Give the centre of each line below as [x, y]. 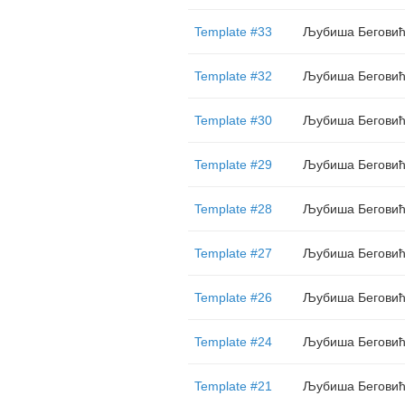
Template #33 [233, 32]
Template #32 [233, 76]
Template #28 [233, 209]
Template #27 [233, 253]
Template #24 [233, 342]
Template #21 [233, 386]
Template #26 [233, 297]
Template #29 [233, 165]
